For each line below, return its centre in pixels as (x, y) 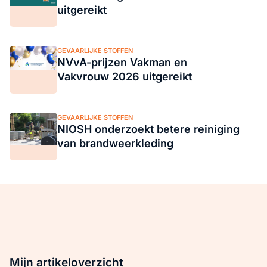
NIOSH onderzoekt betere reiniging (148, 129)
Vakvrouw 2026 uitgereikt (125, 77)
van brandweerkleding (115, 144)
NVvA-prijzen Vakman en (122, 63)
